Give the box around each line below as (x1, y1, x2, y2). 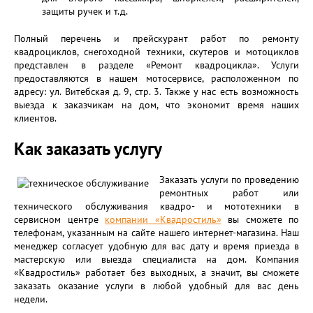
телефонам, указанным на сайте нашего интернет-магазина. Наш (14, 226, 299, 239)
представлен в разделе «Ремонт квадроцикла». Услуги (14, 59, 299, 71)
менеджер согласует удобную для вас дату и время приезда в (14, 240, 299, 252)
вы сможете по (221, 213, 299, 226)
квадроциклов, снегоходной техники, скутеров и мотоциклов (14, 45, 299, 58)
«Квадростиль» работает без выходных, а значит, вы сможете (14, 266, 299, 279)
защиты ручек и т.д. (42, 5, 128, 17)
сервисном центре (14, 213, 105, 226)
